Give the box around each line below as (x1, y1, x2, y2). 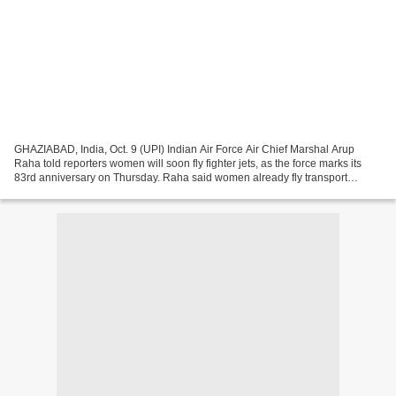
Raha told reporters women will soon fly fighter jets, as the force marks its (14, 156, 362, 170)
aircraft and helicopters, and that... (14, 185, 176, 198)
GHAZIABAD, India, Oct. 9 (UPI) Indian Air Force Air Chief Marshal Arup (14, 142, 354, 156)
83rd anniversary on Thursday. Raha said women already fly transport (14, 171, 347, 184)
